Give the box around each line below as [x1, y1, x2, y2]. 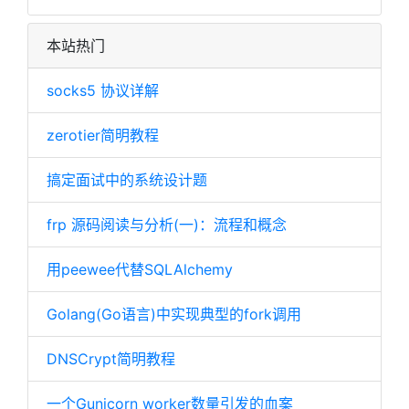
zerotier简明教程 [47, 126, 159, 144]
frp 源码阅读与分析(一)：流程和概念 [47, 215, 287, 234]
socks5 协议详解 [47, 81, 159, 100]
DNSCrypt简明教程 [47, 350, 175, 368]
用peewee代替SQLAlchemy [47, 260, 233, 278]
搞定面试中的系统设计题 [47, 171, 207, 189]
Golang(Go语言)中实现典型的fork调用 [47, 305, 301, 323]
